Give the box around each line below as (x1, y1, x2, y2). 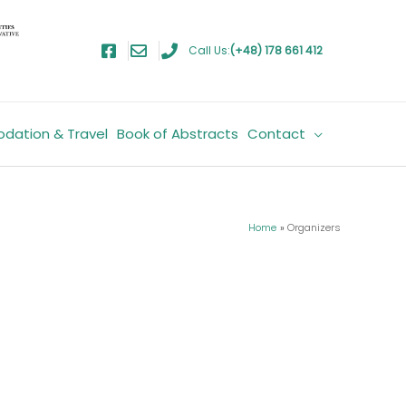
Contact (247, 123, 305, 143)
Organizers (287, 219, 341, 235)
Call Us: (188, 42, 230, 58)
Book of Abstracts (117, 123, 238, 143)
